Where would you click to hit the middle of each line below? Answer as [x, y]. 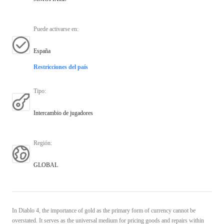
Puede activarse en [55, 29]
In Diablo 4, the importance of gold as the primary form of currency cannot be [104, 210]
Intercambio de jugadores [63, 113]
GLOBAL [46, 165]
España [42, 51]
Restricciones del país [61, 67]
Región [42, 143]
